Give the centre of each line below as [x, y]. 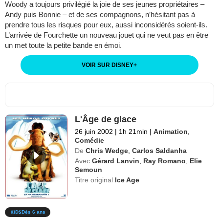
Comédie [90, 140]
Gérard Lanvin [116, 161]
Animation [171, 131]
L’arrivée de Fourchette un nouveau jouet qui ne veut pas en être [107, 35]
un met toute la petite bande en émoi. [63, 45]
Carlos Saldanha [160, 150]
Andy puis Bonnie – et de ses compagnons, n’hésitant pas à [100, 14]
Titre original [95, 180]
